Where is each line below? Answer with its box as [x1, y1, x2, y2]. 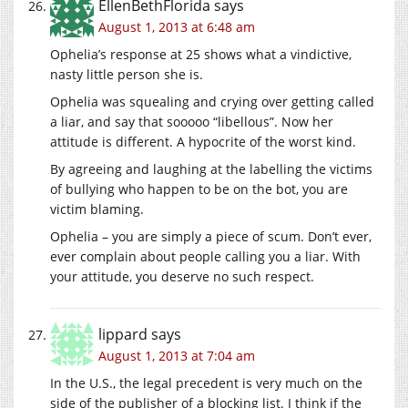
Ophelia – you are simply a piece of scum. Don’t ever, [50, 227, 372, 245]
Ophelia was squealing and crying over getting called [50, 92, 374, 110]
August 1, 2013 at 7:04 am [98, 346, 255, 364]
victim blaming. [50, 199, 144, 218]
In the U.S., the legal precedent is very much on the [50, 373, 362, 392]
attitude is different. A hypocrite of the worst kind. [50, 132, 356, 150]
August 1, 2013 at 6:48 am [98, 17, 255, 36]
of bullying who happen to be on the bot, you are [50, 179, 348, 198]
